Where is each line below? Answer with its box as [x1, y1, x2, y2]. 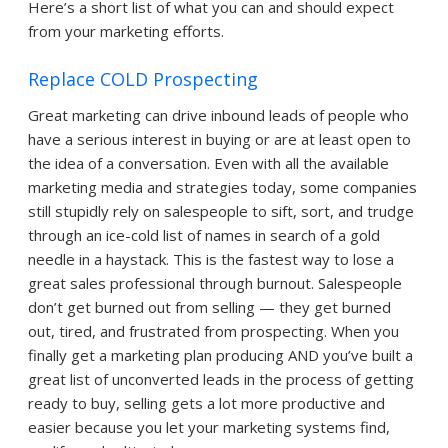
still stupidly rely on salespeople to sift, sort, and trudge [28, 201, 414, 222]
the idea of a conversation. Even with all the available [28, 153, 389, 174]
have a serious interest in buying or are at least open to [28, 129, 411, 150]
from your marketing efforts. [28, 20, 224, 41]
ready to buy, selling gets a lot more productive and [28, 393, 385, 414]
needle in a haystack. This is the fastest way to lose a [28, 249, 394, 270]
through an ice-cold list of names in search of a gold [28, 225, 380, 246]
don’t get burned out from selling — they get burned [28, 297, 391, 318]
